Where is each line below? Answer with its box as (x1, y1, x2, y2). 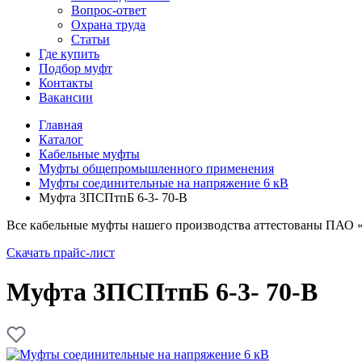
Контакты (39, 76, 93, 90)
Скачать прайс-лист (6, 246, 115, 259)
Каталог (39, 133, 83, 146)
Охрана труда (71, 18, 145, 32)
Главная (39, 118, 82, 132)
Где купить (39, 47, 99, 61)
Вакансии (39, 90, 93, 104)
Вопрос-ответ (71, 3, 146, 17)
